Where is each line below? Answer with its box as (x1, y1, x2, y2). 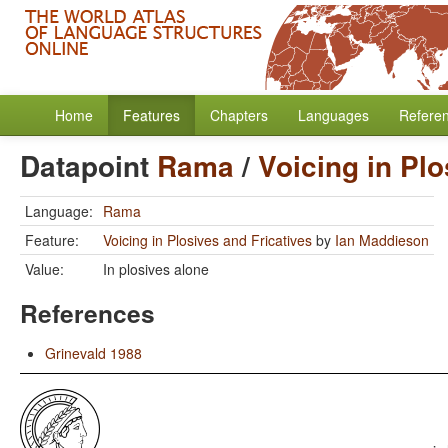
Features (123, 105, 180, 125)
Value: (25, 259, 64, 279)
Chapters (210, 105, 268, 125)
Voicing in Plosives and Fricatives (103, 230, 312, 250)
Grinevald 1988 (45, 343, 142, 363)
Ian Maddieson (335, 230, 429, 250)
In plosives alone (103, 259, 209, 279)
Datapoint (20, 145, 157, 186)
